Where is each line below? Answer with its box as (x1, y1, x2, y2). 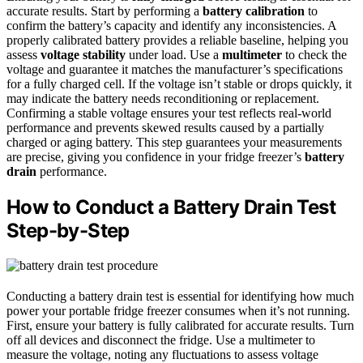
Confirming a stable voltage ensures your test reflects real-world (6, 106, 331, 121)
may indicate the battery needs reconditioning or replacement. (6, 92, 319, 106)
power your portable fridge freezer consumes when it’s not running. (6, 304, 350, 318)
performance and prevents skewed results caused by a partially (6, 121, 324, 135)
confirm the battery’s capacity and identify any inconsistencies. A (6, 19, 336, 33)
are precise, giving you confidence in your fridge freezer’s (6, 150, 305, 164)
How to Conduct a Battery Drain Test (6, 195, 335, 220)
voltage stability (41, 48, 126, 62)
